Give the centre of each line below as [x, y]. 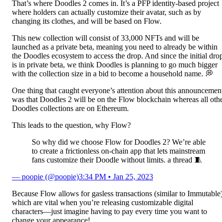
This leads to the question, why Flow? [71, 125]
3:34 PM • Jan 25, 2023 [116, 177]
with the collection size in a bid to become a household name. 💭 [112, 74]
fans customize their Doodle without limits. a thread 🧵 [117, 160]
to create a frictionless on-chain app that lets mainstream [118, 151]
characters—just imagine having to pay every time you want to [110, 212]
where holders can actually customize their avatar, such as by [107, 12]
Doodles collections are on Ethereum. [70, 109]
